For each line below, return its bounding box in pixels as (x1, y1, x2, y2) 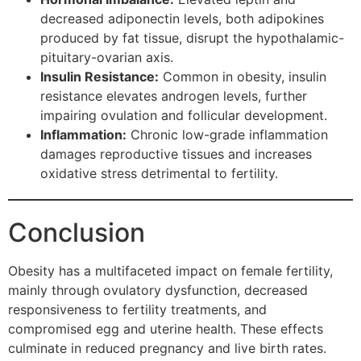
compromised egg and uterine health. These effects (8, 321, 323, 338)
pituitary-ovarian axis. (40, 49, 173, 66)
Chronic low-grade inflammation (127, 127, 328, 143)
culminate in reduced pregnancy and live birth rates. (8, 340, 326, 357)
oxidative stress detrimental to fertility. (40, 165, 278, 182)
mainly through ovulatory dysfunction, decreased (8, 282, 308, 299)
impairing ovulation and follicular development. (40, 107, 327, 124)
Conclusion (8, 217, 145, 249)
